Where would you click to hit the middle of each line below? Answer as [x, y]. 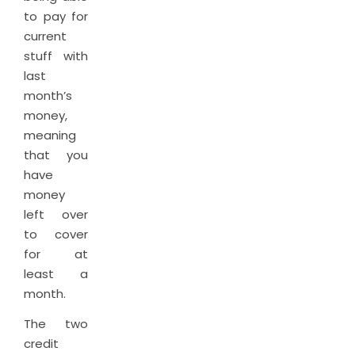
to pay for [56, 16]
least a [56, 274]
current [45, 36]
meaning [50, 135]
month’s [48, 95]
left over [56, 214]
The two [56, 324]
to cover [56, 234]
